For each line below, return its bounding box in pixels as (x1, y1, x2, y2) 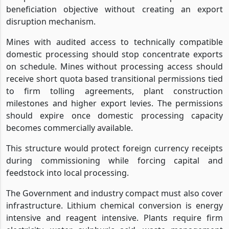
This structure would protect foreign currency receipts (6, 142, 223, 154)
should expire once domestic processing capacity (6, 109, 223, 121)
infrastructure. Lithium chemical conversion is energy (6, 199, 223, 211)
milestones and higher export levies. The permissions (6, 97, 223, 109)
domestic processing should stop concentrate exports (6, 48, 223, 60)
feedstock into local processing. (6, 167, 129, 178)
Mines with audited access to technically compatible (6, 36, 223, 48)
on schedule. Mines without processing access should (6, 60, 223, 72)
